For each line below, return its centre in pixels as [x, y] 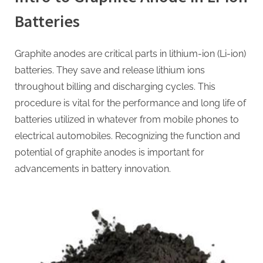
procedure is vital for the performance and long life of [130, 103]
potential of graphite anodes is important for [109, 153]
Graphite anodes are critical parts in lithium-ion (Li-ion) [130, 54]
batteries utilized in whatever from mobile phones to [127, 120]
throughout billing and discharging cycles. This [115, 87]
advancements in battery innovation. [93, 169]
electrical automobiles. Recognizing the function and [127, 136]
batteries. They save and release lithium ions [110, 70]
